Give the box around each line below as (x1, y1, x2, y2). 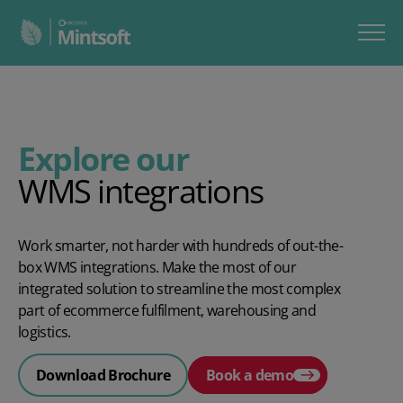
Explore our (18, 136, 189, 181)
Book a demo (206, 364, 294, 385)
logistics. (18, 321, 71, 342)
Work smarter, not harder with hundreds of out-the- (18, 235, 343, 255)
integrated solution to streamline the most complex (18, 278, 340, 299)
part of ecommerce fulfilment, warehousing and (18, 300, 317, 320)
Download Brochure (36, 364, 171, 385)
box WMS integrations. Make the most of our (18, 256, 297, 277)
